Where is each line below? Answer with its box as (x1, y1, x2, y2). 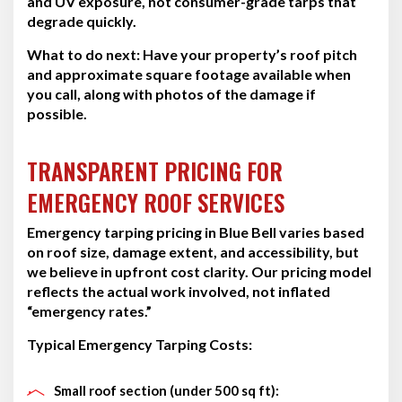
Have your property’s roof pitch (140, 45, 357, 63)
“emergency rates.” (27, 301, 152, 319)
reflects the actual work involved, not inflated (27, 282, 330, 300)
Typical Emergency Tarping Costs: (27, 335, 252, 353)
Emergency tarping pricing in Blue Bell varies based (27, 223, 364, 240)
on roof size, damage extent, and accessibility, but (27, 242, 359, 260)
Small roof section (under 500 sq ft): (54, 381, 279, 398)
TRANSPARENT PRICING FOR (27, 153, 283, 188)
